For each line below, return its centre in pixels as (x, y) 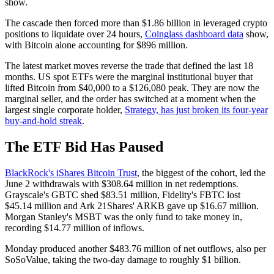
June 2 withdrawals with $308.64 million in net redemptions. (122, 183)
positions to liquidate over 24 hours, (75, 34)
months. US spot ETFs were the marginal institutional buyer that (129, 76)
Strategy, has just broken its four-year (196, 109)
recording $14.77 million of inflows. (75, 228)
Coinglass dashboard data (194, 34)
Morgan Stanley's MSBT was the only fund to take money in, (124, 217)
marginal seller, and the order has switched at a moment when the (130, 98)
